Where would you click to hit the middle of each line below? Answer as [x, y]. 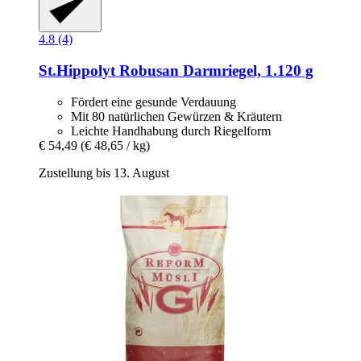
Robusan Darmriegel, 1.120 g [214, 71]
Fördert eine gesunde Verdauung [154, 102]
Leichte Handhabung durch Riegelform [171, 131]
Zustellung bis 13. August [104, 172]
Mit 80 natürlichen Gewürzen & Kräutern [176, 116]
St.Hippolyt [77, 71]
